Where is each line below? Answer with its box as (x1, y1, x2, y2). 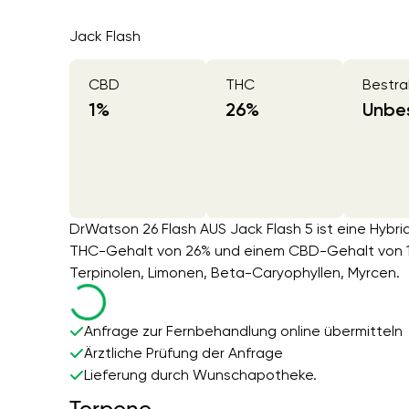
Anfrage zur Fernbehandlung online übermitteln (84, 322, 404, 341)
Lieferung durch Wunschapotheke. (84, 366, 318, 384)
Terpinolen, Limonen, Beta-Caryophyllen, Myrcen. (69, 264, 401, 282)
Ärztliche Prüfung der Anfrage (84, 344, 284, 362)
